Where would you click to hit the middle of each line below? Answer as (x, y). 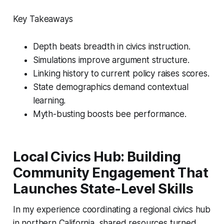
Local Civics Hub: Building (97, 156)
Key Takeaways (43, 19)
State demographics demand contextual (110, 87)
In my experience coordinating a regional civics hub (112, 209)
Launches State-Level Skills (103, 188)
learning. (49, 100)
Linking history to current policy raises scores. (121, 73)
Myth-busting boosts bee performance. (109, 114)
